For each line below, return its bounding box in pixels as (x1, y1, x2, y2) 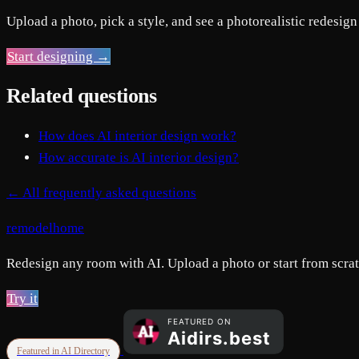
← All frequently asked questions (6, 184, 196, 200)
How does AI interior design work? (38, 127, 236, 143)
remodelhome (6, 220, 84, 236)
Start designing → (7, 49, 110, 65)
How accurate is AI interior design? (38, 149, 239, 165)
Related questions (6, 84, 157, 108)
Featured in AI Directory (17, 345, 110, 357)
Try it (7, 290, 38, 306)
